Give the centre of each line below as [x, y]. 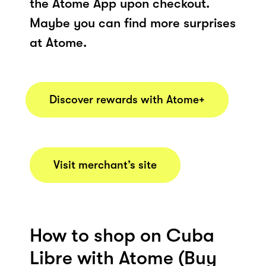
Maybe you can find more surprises [133, 23]
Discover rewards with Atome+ [127, 99]
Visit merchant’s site [105, 165]
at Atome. [58, 42]
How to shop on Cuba [122, 235]
